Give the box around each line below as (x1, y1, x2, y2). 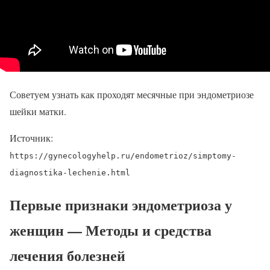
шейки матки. (10, 105, 66, 118)
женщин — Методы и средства (10, 219, 212, 241)
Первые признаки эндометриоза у (10, 194, 232, 216)
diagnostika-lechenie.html (10, 168, 130, 178)
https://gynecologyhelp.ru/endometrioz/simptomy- (10, 151, 236, 161)
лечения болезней (10, 245, 125, 266)
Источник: (10, 131, 53, 145)
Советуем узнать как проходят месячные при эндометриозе (10, 88, 254, 101)
